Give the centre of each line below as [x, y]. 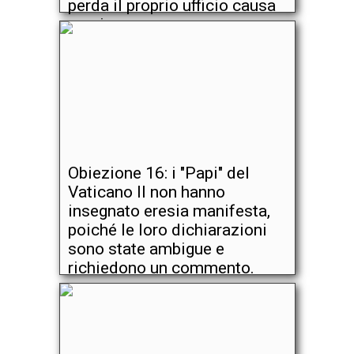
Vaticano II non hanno [146, 192]
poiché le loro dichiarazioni [167, 230]
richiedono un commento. [161, 268]
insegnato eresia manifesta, [169, 211]
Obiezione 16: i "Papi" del [158, 173]
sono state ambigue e [146, 249]
